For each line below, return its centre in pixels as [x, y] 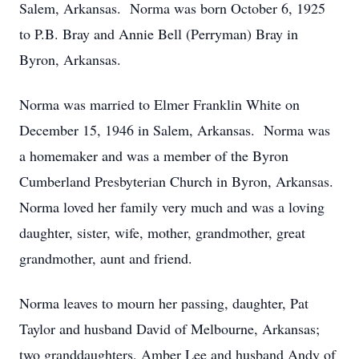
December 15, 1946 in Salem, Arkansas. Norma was [175, 130]
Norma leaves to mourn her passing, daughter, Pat [164, 303]
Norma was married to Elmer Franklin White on [159, 104]
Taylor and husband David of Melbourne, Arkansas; [169, 329]
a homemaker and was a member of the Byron [154, 155]
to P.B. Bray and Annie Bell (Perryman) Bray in [159, 34]
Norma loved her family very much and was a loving [172, 207]
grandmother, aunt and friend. [106, 258]
